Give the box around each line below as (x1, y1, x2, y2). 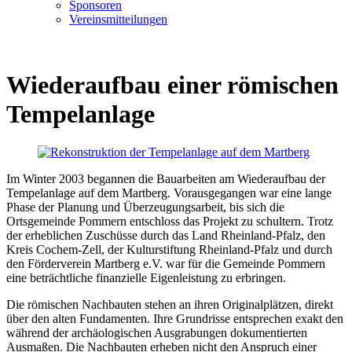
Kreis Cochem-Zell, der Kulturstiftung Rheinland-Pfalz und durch (6, 243, 332, 257)
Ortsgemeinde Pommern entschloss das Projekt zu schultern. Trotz (6, 214, 333, 229)
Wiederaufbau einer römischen (6, 70, 339, 99)
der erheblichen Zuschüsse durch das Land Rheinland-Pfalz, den (6, 229, 325, 243)
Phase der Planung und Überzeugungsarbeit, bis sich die (6, 200, 284, 214)
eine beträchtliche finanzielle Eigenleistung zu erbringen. (6, 271, 286, 285)
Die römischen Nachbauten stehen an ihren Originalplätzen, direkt (6, 298, 333, 312)
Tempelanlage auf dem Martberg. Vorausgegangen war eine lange (6, 186, 332, 200)
